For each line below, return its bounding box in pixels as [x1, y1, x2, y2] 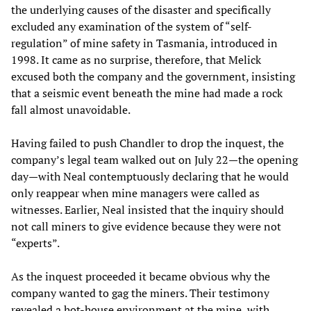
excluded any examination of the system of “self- [11, 18, 252, 34]
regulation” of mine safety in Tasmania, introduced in [11, 35, 278, 51]
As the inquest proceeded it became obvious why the [11, 268, 270, 284]
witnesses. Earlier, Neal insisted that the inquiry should [11, 201, 284, 217]
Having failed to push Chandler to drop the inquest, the [11, 135, 284, 151]
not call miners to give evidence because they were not [11, 218, 281, 234]
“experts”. [11, 235, 60, 251]
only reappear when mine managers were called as [11, 185, 260, 201]
